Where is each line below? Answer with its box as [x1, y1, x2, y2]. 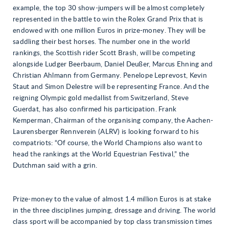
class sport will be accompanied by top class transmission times [13, 218, 213, 225]
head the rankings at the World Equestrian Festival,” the [13, 151, 190, 158]
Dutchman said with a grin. [13, 162, 98, 169]
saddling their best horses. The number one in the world [13, 38, 191, 45]
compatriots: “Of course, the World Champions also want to [13, 140, 202, 147]
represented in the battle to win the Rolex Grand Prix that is [13, 16, 203, 23]
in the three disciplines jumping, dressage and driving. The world [13, 207, 216, 214]
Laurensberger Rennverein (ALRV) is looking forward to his [13, 128, 199, 135]
